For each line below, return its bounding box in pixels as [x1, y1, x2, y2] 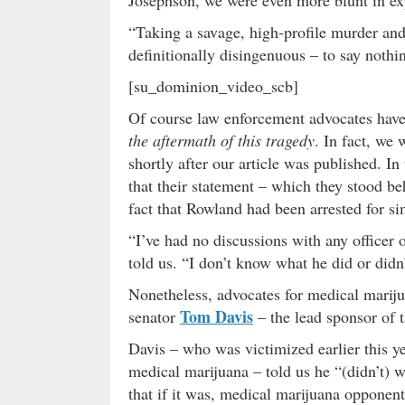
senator [128, 305, 180, 327]
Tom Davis [180, 304, 253, 328]
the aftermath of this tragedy [128, 128, 315, 151]
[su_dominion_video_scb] [128, 74, 298, 97]
